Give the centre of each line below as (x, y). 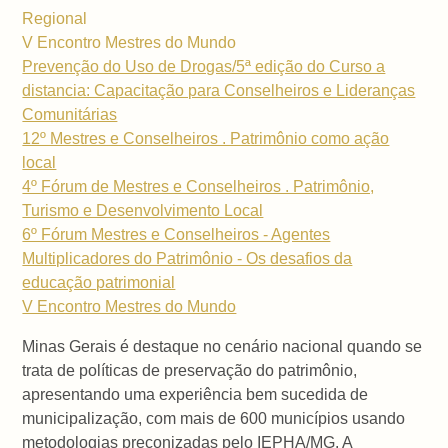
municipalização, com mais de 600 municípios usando (214, 419)
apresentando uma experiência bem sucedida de (195, 395)
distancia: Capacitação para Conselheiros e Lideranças (219, 91)
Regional (55, 19)
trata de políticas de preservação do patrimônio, (190, 371)
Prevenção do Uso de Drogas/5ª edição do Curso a (204, 67)
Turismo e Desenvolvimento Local (143, 211)
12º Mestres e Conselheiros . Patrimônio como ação (206, 139)
